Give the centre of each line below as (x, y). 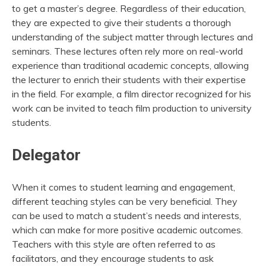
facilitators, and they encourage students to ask (113, 258)
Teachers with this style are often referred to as (114, 244)
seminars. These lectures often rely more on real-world (127, 51)
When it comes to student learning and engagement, (123, 187)
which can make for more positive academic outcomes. (127, 229)
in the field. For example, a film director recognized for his (132, 94)
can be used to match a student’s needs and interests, (126, 215)
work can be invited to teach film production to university (132, 108)
